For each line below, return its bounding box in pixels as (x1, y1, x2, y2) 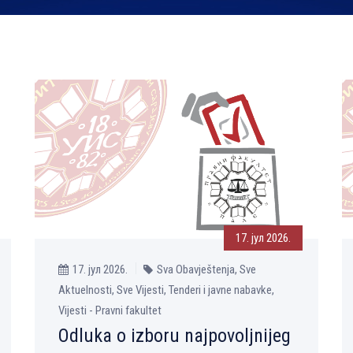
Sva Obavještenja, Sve (157, 262, 256, 277)
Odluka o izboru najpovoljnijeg (58, 325, 291, 347)
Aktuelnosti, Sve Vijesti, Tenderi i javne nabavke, (58, 283, 274, 298)
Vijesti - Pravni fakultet (58, 303, 162, 318)
